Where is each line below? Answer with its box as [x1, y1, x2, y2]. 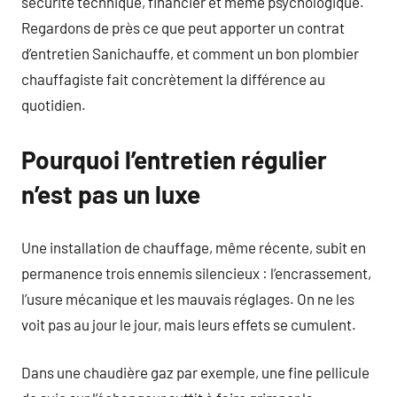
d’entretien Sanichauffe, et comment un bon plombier [21, 44, 359, 62]
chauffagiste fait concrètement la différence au [21, 70, 325, 88]
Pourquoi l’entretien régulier [21, 144, 327, 175]
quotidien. [21, 96, 86, 113]
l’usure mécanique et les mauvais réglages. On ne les [21, 289, 354, 307]
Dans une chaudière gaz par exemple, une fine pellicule [21, 363, 370, 381]
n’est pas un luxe [21, 179, 200, 209]
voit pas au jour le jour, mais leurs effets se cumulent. [21, 315, 356, 333]
